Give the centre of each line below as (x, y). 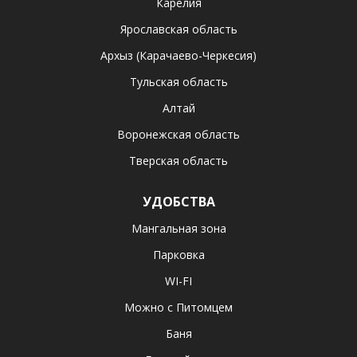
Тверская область (178, 161)
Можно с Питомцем (178, 307)
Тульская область (178, 82)
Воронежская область (178, 134)
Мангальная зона (178, 228)
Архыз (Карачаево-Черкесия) (178, 55)
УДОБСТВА (178, 202)
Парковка (178, 255)
